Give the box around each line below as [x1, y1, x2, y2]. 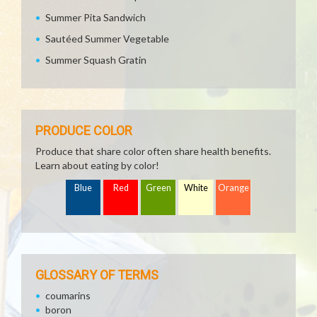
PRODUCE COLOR [35, 123, 132, 138]
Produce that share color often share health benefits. [35, 145, 271, 157]
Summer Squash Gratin [45, 54, 146, 66]
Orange [218, 183, 249, 193]
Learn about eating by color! [35, 159, 159, 171]
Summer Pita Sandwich [45, 11, 146, 23]
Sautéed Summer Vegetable [45, 33, 169, 45]
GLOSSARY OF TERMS [35, 267, 158, 282]
